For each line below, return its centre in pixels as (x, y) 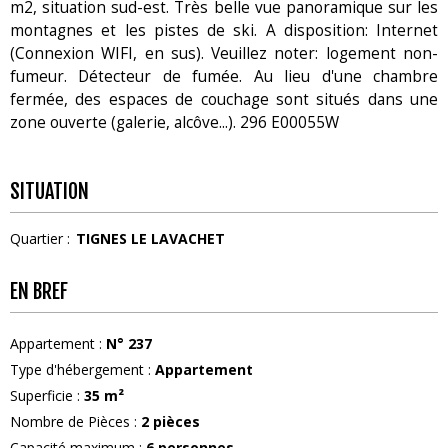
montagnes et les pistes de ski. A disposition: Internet (224, 30)
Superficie (43, 395)
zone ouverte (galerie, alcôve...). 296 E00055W (174, 122)
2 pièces (170, 421)
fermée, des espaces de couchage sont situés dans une (224, 99)
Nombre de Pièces (72, 421)
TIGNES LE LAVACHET (150, 238)
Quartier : (40, 238)
